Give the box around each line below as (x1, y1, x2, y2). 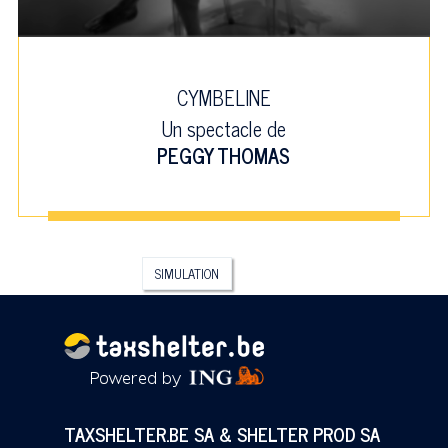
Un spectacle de (161, 111, 287, 145)
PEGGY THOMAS (157, 138, 291, 172)
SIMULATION (154, 262, 219, 284)
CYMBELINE (176, 80, 271, 114)
